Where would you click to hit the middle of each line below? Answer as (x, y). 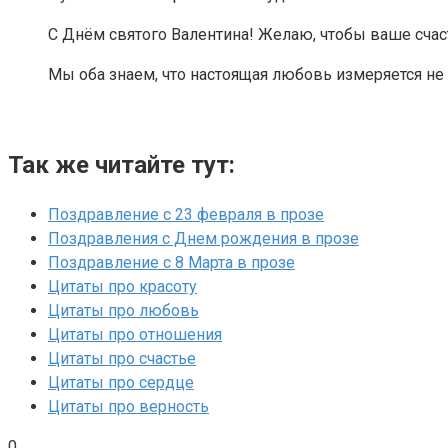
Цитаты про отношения (135, 335)
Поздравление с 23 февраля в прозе (186, 215)
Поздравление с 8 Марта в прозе (171, 263)
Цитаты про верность (128, 407)
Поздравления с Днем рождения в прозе (203, 239)
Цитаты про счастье (122, 359)
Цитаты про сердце (121, 383)
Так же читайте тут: (121, 165)
